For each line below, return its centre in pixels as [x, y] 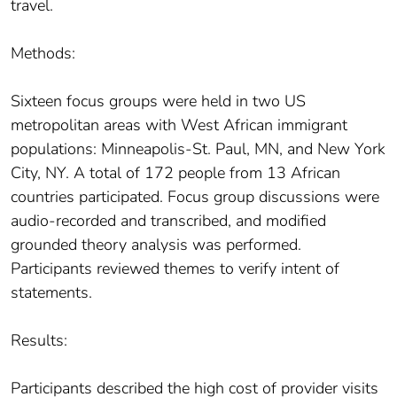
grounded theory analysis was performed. [156, 245]
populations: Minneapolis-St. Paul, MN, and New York [198, 149]
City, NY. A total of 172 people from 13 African [175, 173]
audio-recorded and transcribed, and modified [168, 221]
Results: [39, 341]
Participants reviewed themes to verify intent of [175, 269]
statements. [51, 293]
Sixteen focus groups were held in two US [158, 101]
